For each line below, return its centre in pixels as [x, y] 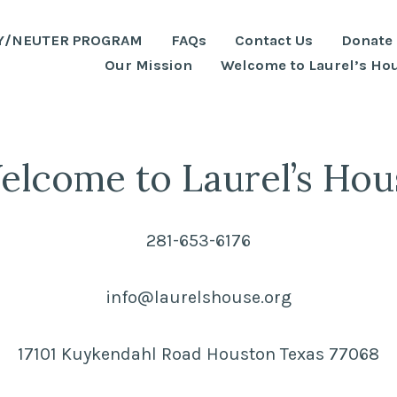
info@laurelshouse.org [198, 298]
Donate [367, 40]
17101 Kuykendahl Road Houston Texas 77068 [198, 354]
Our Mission [148, 66]
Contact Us [274, 40]
